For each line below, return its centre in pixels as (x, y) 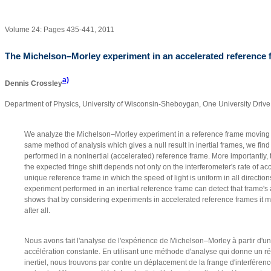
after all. (37, 211)
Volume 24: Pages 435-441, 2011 (60, 30)
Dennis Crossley (34, 84)
